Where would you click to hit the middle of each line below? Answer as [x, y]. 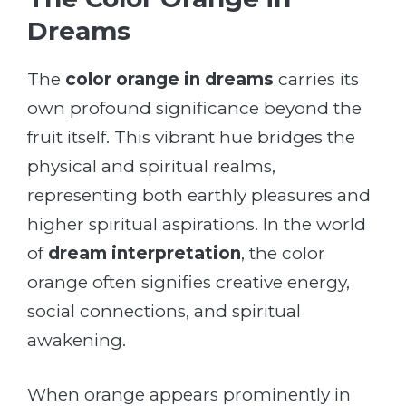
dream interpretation [145, 253]
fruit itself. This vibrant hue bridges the [191, 137]
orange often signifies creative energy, [188, 282]
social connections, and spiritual [164, 311]
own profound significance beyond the [194, 108]
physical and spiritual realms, [151, 166]
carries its [316, 79]
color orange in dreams [169, 79]
